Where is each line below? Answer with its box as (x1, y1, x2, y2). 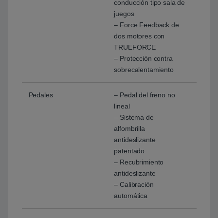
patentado (114, 147, 145, 155)
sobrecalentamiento (114, 66, 174, 74)
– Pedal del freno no (114, 91, 175, 99)
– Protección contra (114, 54, 173, 63)
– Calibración (114, 181, 154, 189)
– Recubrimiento (114, 158, 164, 166)
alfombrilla (114, 125, 145, 133)
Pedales (28, 91, 53, 99)
